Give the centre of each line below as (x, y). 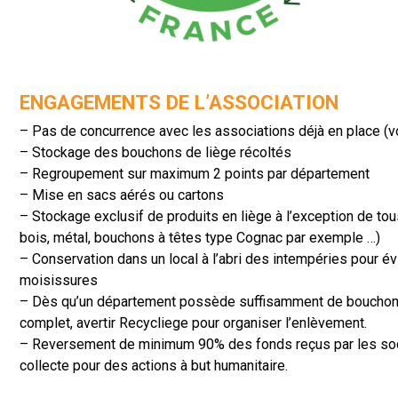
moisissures (59, 280)
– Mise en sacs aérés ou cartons (122, 195)
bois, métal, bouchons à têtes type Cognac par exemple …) (200, 237)
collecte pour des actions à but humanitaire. (154, 365)
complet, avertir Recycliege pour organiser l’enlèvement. (193, 322)
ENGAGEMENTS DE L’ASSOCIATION (179, 102)
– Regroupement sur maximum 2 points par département (195, 173)
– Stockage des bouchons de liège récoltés (155, 152)
